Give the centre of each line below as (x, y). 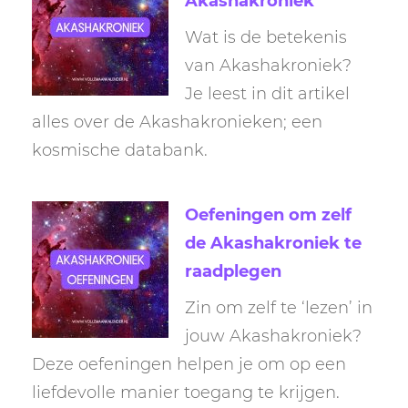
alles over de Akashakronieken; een (177, 122)
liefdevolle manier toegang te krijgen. (186, 393)
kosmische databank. (120, 150)
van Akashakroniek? (268, 65)
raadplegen (233, 272)
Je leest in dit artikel (267, 93)
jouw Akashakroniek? (273, 337)
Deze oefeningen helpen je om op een (189, 365)
